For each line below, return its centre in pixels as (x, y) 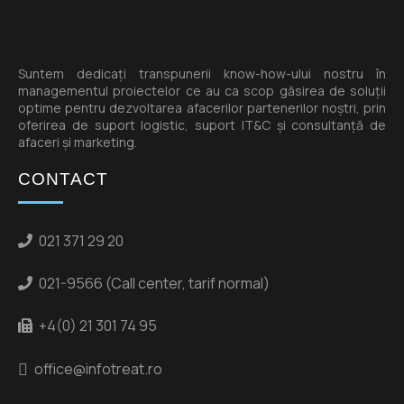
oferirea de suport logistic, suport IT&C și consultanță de (202, 124)
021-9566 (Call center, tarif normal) (154, 283)
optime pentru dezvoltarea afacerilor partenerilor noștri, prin (202, 107)
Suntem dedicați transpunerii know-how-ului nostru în (202, 73)
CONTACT (63, 179)
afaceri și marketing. (78, 142)
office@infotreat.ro (98, 369)
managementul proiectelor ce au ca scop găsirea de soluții (202, 90)
